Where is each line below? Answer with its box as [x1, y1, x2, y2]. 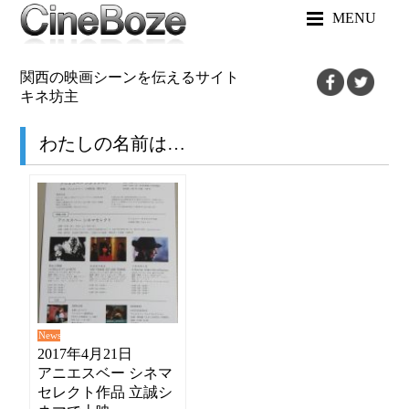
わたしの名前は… [39, 133, 186, 154]
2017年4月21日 [37, 346, 133, 362]
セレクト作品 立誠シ [37, 384, 173, 401]
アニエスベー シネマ [37, 365, 173, 382]
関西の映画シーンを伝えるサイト [20, 69, 240, 85]
